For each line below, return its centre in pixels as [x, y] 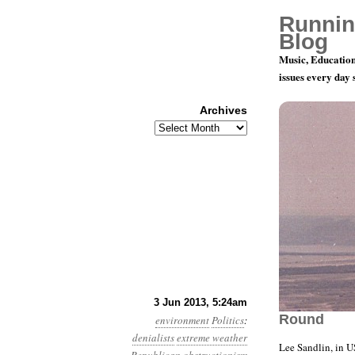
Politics [228, 320]
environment [182, 320]
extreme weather [212, 338]
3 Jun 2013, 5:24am [200, 302]
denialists [153, 338]
